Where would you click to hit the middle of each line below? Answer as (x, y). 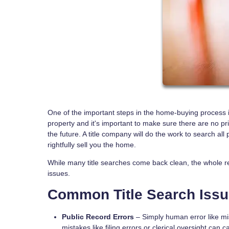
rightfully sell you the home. (92, 144)
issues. (60, 173)
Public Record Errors (98, 216)
